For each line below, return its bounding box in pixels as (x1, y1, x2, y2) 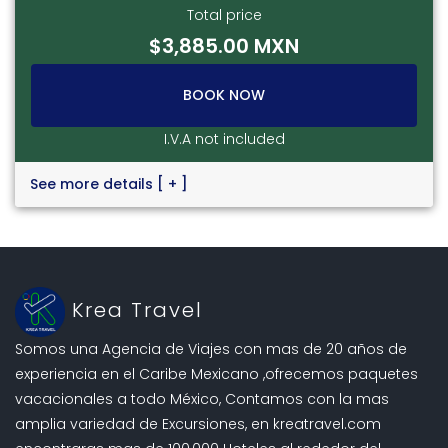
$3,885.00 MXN (149, 32, 299, 61)
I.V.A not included (163, 129, 285, 150)
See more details (30, 174, 157, 195)
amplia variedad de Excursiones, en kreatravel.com (15, 414, 381, 435)
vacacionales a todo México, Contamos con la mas (15, 389, 389, 410)
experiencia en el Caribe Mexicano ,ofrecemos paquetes (15, 364, 418, 385)
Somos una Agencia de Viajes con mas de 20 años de (15, 339, 407, 360)
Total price (186, 5, 262, 26)
